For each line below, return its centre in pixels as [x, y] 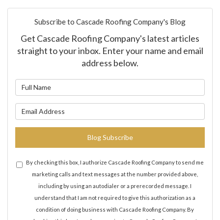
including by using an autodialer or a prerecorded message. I [115, 186]
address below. [110, 63]
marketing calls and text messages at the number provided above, [115, 174]
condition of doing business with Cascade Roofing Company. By [115, 209]
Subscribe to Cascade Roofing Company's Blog [110, 21]
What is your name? [141, 84]
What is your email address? [155, 108]
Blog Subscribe [110, 137]
